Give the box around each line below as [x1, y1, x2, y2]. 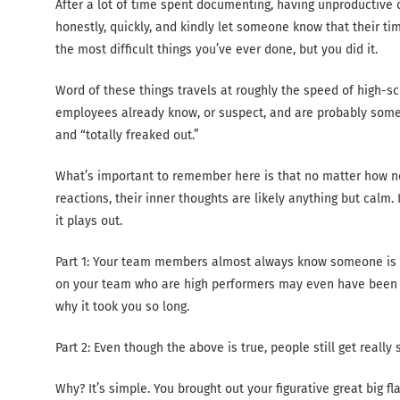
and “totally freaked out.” [55, 127, 199, 143]
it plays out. [55, 212, 122, 229]
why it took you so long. [55, 298, 189, 314]
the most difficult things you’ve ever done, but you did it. [55, 41, 378, 57]
